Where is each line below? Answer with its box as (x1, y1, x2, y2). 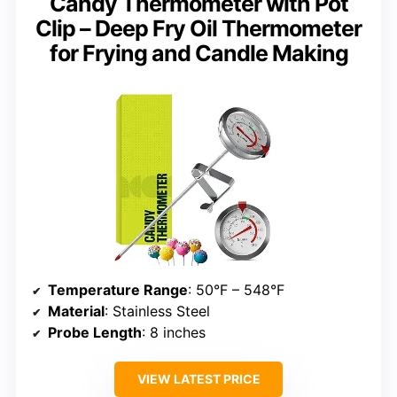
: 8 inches (142, 323, 206, 342)
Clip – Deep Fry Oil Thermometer (35, 14, 362, 42)
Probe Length (48, 323, 142, 342)
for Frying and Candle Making (49, 39, 348, 66)
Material (48, 302, 105, 321)
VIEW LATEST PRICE (136, 371, 261, 387)
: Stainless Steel (105, 302, 210, 321)
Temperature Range (48, 281, 188, 300)
